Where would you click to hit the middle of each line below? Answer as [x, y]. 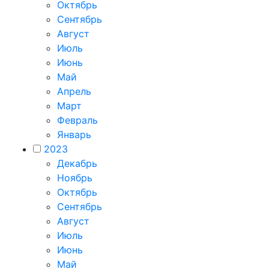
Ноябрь [75, 177]
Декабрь [77, 163]
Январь [74, 134]
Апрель [74, 91]
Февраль [77, 120]
